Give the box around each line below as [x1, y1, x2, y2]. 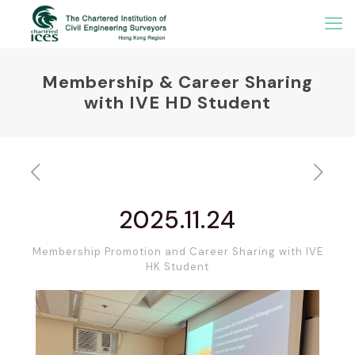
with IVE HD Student [84, 91, 271, 114]
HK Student [146, 260, 209, 273]
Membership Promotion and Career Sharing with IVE [32, 245, 323, 258]
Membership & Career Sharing [42, 71, 313, 94]
